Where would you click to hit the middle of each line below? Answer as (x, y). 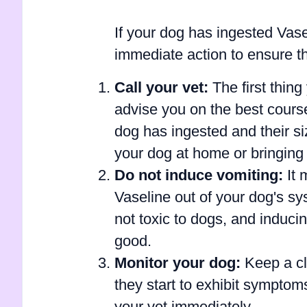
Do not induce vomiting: (198, 176)
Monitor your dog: (177, 263)
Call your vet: (161, 88)
